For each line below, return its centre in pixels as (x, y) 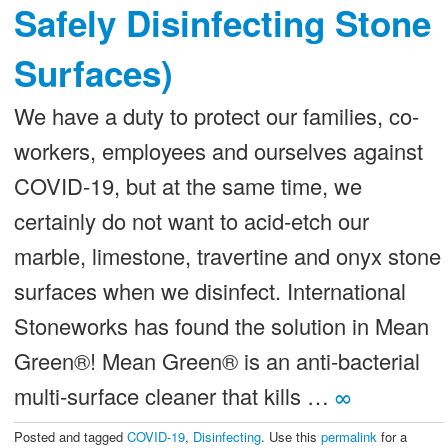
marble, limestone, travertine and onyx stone (227, 255)
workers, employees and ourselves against (218, 150)
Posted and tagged (70, 436)
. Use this (290, 436)
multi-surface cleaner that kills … (174, 395)
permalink (348, 436)
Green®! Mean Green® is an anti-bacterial (216, 360)
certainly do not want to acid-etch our (191, 220)
